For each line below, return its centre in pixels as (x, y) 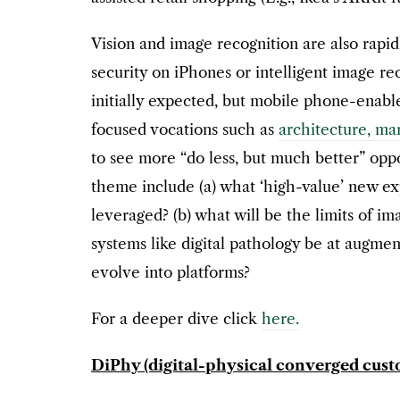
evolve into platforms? (171, 273)
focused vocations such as (185, 130)
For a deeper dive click (176, 319)
